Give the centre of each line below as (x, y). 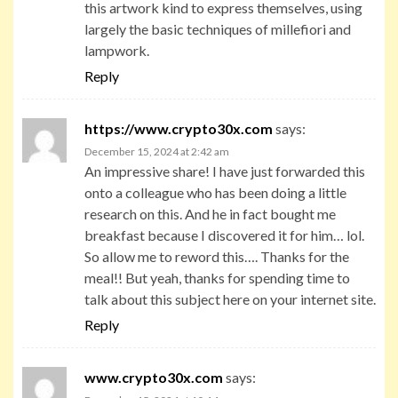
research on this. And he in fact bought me (210, 213)
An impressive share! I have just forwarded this (225, 171)
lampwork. (117, 50)
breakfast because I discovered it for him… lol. (224, 235)
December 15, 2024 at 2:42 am (157, 151)
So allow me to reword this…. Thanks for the (217, 256)
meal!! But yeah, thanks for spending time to (217, 277)
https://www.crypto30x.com (179, 128)
